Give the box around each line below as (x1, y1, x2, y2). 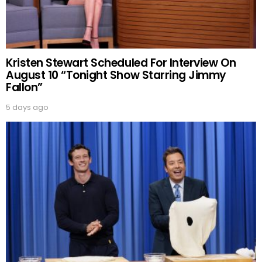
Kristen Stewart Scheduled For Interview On (6, 55, 236, 71)
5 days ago (6, 102, 49, 113)
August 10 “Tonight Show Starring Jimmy (6, 67, 226, 84)
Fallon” (6, 80, 43, 96)
